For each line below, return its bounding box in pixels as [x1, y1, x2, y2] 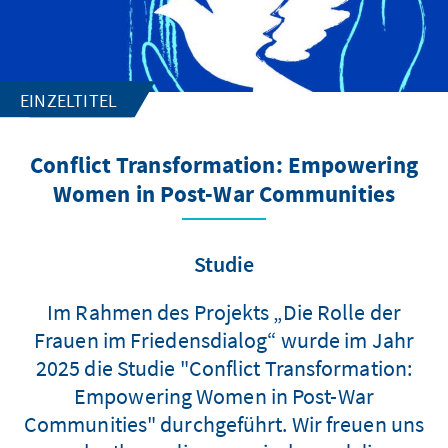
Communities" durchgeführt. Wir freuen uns [23, 409, 425, 438]
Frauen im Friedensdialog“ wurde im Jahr [34, 325, 414, 354]
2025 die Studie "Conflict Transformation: [35, 353, 413, 382]
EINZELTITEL [20, 88, 118, 112]
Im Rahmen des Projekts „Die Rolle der [47, 297, 401, 326]
